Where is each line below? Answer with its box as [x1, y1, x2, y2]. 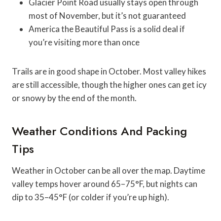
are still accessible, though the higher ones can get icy [12, 79, 207, 90]
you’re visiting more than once [29, 37, 140, 47]
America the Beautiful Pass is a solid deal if [29, 23, 185, 34]
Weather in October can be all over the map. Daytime [12, 165, 205, 176]
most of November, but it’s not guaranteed [29, 10, 186, 21]
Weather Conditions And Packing [12, 122, 187, 140]
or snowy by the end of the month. [12, 92, 137, 103]
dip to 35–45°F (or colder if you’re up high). [12, 191, 169, 202]
